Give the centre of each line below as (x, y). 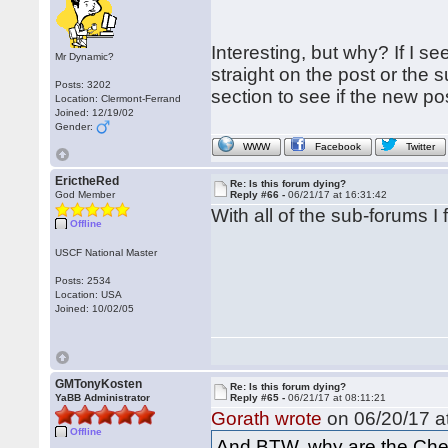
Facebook (338, 146)
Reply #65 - (259, 397)
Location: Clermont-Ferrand (118, 98)
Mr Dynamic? (85, 56)
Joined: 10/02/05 (95, 308)
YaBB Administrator (103, 397)
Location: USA (89, 294)
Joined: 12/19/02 (95, 112)
